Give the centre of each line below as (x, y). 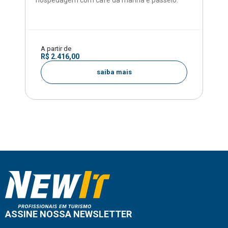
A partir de (56, 48)
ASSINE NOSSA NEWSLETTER (68, 214)
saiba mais (114, 72)
